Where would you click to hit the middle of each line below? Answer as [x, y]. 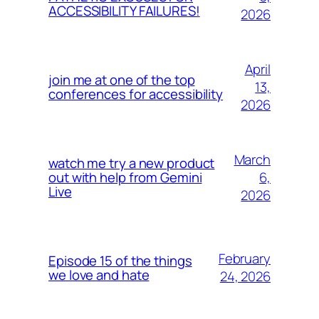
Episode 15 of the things [120, 261]
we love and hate [99, 275]
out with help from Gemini [125, 177]
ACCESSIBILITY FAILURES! [124, 11]
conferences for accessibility [136, 94]
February [244, 258]
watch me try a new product [132, 163]
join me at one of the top [122, 80]
